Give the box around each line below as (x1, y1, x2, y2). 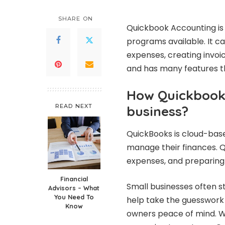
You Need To (54, 193, 94, 201)
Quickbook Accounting (127, 22, 216, 34)
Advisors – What (48, 184, 99, 192)
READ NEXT (55, 102, 92, 109)
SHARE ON (58, 15, 93, 22)
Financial (60, 175, 88, 183)
